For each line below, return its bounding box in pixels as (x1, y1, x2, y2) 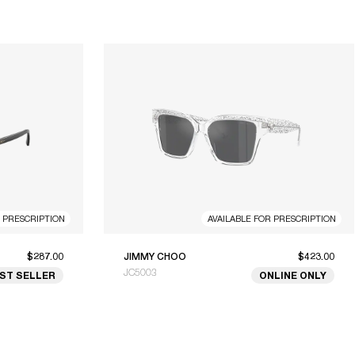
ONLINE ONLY (259, 269, 326, 281)
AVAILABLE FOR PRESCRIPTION (207, 212, 336, 223)
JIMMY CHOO (124, 250, 186, 262)
